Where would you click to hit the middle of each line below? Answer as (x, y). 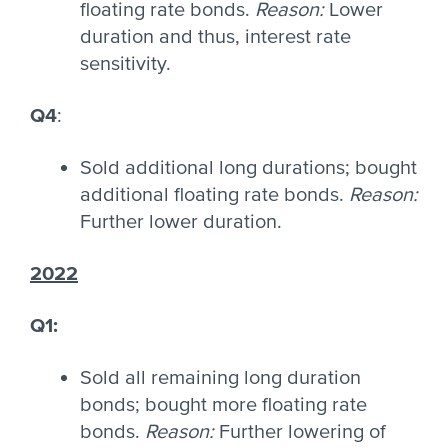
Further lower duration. (181, 222)
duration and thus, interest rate (215, 37)
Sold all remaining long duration (220, 378)
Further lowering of (302, 432)
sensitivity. (125, 64)
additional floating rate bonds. (214, 195)
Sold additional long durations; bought (248, 168)
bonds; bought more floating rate (223, 405)
